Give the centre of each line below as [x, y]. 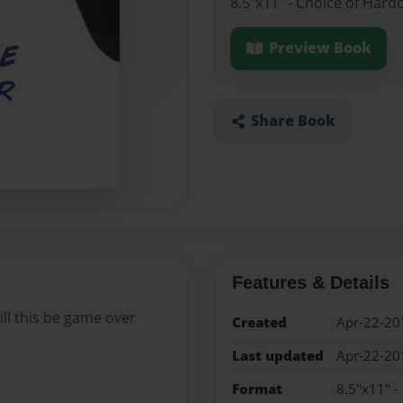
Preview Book [320, 48]
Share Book [293, 121]
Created [259, 322]
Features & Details [310, 282]
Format [257, 390]
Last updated [278, 355]
